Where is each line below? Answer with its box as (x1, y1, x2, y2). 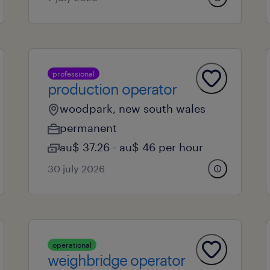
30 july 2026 (47, 163, 105, 174)
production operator (47, 80, 177, 98)
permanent (59, 121, 117, 134)
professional (52, 69, 95, 78)
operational (52, 240, 92, 249)
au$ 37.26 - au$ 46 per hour (59, 140, 203, 154)
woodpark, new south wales (59, 102, 206, 115)
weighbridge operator (47, 251, 185, 269)
